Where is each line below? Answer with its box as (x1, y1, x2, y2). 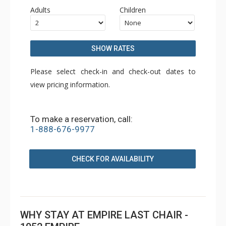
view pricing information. (30, 80, 110, 89)
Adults (30, 5, 50, 15)
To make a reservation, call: (30, 114, 133, 124)
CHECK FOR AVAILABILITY (71, 155, 154, 163)
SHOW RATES (91, 44, 135, 52)
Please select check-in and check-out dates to (30, 67, 196, 76)
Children (120, 5, 146, 15)
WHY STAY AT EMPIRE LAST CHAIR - (20, 209, 188, 221)
